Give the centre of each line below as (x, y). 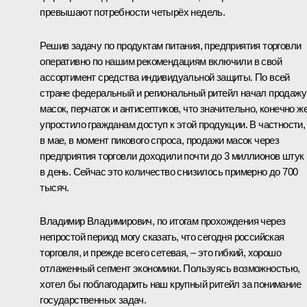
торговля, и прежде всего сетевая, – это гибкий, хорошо (160, 252)
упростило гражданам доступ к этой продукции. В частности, (173, 124)
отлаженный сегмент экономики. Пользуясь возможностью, (170, 268)
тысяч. (54, 187)
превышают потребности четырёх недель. (133, 12)
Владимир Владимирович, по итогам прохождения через (163, 221)
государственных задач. (93, 299)
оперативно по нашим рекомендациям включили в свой (161, 61)
